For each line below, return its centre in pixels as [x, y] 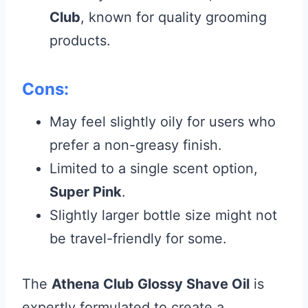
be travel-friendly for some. [138, 239]
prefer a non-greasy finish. [136, 145]
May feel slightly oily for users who [163, 122]
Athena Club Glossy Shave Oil [151, 284]
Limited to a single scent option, [154, 168]
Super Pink [86, 192]
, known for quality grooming [174, 17]
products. [80, 41]
